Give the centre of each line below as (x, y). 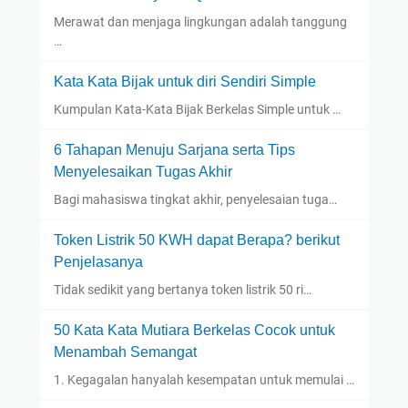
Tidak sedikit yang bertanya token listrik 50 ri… (182, 290)
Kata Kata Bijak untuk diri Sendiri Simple (184, 82)
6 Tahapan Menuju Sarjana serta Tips (174, 150)
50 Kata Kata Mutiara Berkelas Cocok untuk (194, 331)
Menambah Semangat (125, 352)
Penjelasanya (98, 262)
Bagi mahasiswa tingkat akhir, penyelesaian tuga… (195, 200)
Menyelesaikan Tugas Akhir (143, 172)
